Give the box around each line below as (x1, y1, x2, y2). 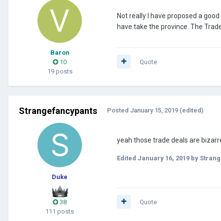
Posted (107, 106, 130, 114)
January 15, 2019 (130, 106, 178, 114)
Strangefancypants (18, 105, 97, 116)
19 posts (47, 67, 73, 75)
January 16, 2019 (138, 154, 189, 162)
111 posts (45, 207, 74, 215)
